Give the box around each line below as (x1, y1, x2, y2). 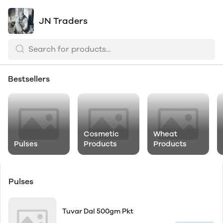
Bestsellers (8, 74, 50, 84)
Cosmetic (84, 129, 119, 138)
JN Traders (39, 15, 88, 26)
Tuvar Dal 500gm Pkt (62, 207, 133, 216)
